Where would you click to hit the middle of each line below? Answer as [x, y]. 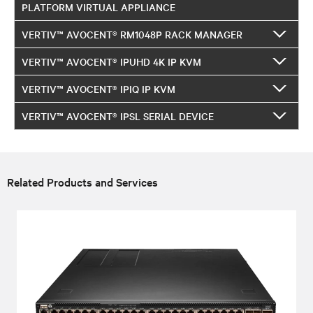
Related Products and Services [82, 181]
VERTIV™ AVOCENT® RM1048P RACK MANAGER [132, 34]
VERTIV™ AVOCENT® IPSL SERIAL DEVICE [118, 116]
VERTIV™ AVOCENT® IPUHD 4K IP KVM [111, 61]
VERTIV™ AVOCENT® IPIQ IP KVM [99, 88]
